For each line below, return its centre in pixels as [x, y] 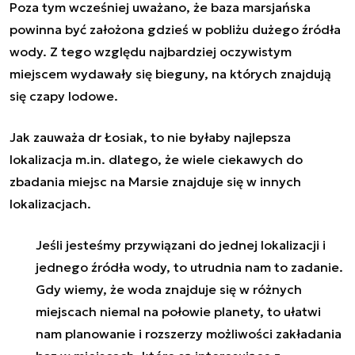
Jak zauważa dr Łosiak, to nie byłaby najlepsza [150, 137]
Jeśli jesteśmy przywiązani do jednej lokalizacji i [180, 244]
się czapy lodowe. [64, 95]
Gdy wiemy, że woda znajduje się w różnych [168, 289]
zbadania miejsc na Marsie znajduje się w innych [155, 181]
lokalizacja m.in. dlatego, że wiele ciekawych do [156, 159]
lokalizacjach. [50, 203]
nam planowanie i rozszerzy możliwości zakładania [188, 333]
